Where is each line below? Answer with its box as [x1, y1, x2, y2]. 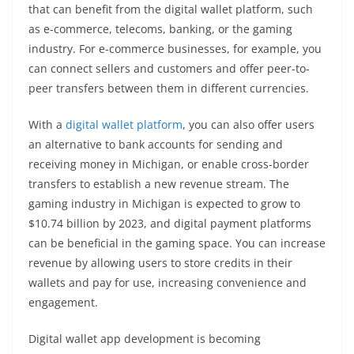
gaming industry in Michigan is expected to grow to [28, 196, 300, 212]
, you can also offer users [183, 117, 314, 133]
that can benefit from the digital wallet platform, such [28, 2, 313, 17]
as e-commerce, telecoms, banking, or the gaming [28, 21, 292, 37]
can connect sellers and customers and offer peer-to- [28, 61, 310, 77]
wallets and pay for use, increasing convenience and [28, 275, 307, 291]
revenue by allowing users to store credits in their [28, 255, 292, 271]
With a [28, 117, 66, 133]
